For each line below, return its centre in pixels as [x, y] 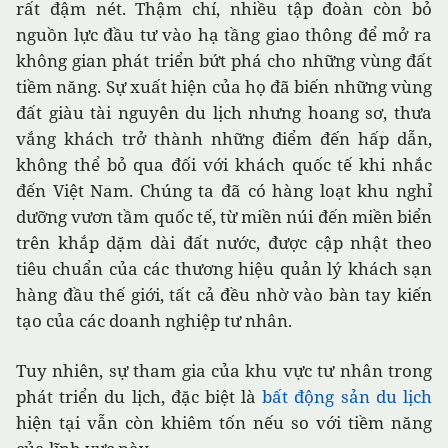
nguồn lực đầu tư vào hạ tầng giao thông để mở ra [224, 35]
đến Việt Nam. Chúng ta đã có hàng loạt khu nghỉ [224, 191]
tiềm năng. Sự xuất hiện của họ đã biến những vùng [224, 87]
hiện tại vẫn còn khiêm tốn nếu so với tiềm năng [224, 423]
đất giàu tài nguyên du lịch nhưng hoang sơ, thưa [224, 113]
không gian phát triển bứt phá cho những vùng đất [224, 61]
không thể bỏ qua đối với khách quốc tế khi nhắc [224, 165]
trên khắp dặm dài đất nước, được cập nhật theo [224, 243]
